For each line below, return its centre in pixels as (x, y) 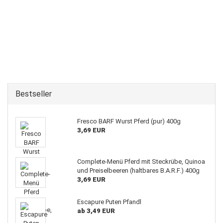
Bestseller (34, 94)
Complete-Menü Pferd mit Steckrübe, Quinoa (141, 162)
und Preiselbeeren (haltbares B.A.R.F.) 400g (138, 170)
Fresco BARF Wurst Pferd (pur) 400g (129, 121)
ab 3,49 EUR (96, 211)
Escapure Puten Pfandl (109, 202)
